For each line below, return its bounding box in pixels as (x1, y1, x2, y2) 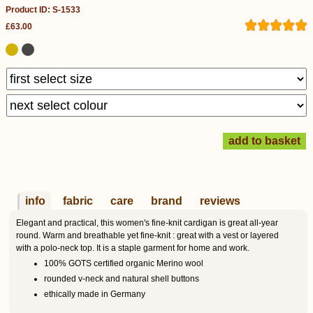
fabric (63, 195, 93, 207)
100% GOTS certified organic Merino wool (44, 258, 203, 268)
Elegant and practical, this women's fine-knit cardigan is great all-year (16, 218, 278, 228)
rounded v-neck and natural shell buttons (44, 273, 199, 284)
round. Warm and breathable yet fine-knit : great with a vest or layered (16, 231, 279, 240)
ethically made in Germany (44, 289, 145, 299)
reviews (200, 195, 240, 207)
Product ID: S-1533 (6, 5, 80, 15)
